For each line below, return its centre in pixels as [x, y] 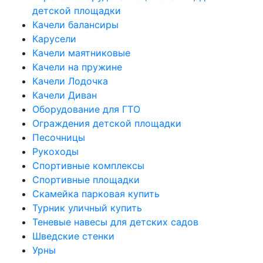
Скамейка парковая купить [96, 194]
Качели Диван [65, 95]
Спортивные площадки [86, 180]
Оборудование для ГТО [86, 109]
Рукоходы [55, 151]
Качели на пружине [77, 67]
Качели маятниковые [81, 53]
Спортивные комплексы [88, 166]
